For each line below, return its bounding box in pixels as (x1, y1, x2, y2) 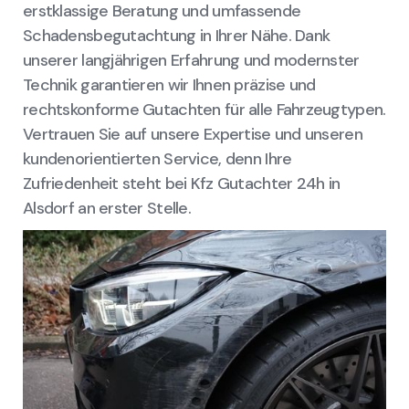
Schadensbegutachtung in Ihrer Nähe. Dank (23, 25, 330, 47)
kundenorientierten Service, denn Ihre (23, 148, 292, 171)
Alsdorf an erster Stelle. (23, 197, 191, 220)
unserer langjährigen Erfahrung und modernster (23, 49, 360, 72)
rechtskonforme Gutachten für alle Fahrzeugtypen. (23, 99, 386, 121)
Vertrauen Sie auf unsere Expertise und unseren (23, 123, 362, 146)
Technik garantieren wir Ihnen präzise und (23, 74, 316, 97)
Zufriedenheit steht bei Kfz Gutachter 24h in (23, 173, 341, 195)
